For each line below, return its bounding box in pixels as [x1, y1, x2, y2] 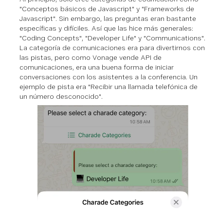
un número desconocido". [19, 92, 103, 100]
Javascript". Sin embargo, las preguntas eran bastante [19, 14, 196, 22]
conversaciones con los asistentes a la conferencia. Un [19, 73, 198, 81]
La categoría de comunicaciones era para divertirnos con [19, 43, 205, 52]
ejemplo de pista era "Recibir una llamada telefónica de [19, 82, 198, 91]
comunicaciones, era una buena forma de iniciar [19, 63, 174, 71]
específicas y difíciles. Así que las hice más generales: [19, 24, 193, 32]
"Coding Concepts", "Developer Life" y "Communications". [19, 34, 205, 42]
